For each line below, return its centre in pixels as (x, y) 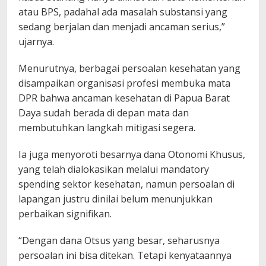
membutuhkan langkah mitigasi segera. (107, 128)
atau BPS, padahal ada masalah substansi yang (123, 12)
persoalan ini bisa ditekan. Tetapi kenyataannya (125, 256)
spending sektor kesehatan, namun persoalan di (126, 184)
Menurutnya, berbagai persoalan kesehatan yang (129, 69)
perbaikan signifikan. (65, 214)
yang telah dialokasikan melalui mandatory (114, 170)
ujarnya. (36, 42)
